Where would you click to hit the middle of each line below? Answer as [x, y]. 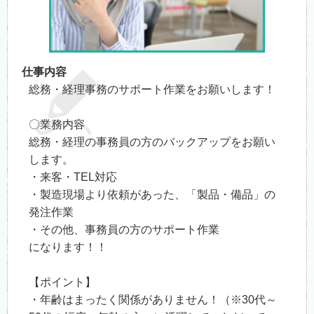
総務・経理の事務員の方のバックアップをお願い [152, 142]
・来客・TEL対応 [73, 177]
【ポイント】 [62, 282]
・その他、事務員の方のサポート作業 [124, 229]
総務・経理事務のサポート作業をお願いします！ [152, 89]
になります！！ [68, 247]
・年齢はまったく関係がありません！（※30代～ [153, 299]
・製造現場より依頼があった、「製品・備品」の [152, 194]
